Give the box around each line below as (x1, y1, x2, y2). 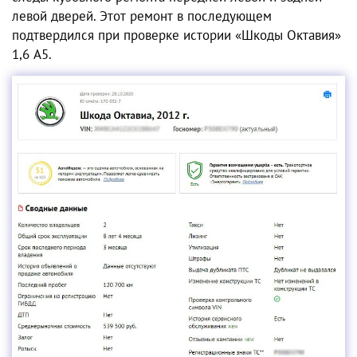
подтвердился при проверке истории (12, 25, 235, 44)
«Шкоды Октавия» (235, 25, 341, 44)
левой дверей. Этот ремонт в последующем (12, 6, 272, 25)
